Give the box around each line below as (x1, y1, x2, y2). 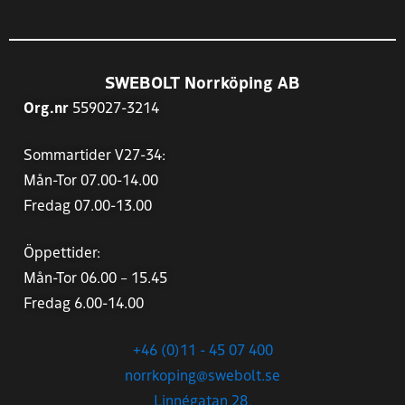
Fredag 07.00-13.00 (24, 194, 152, 215)
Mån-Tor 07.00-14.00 (24, 169, 158, 190)
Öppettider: (24, 241, 100, 262)
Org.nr (24, 97, 69, 118)
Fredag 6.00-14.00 (24, 292, 144, 313)
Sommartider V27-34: (24, 144, 165, 165)
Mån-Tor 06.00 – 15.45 (24, 267, 167, 287)
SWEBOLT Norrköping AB (105, 70, 300, 94)
